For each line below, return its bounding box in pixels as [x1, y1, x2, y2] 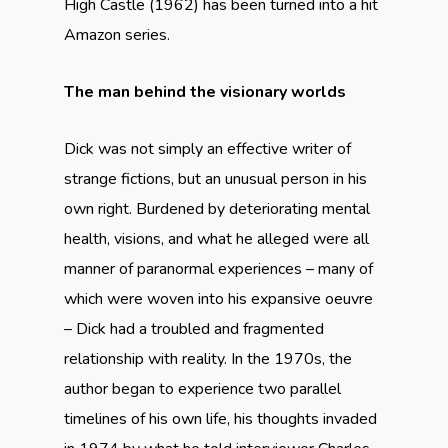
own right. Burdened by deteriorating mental [64, 198, 370, 220]
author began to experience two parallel [64, 378, 341, 400]
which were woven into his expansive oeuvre [64, 288, 373, 310]
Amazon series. [64, 24, 170, 46]
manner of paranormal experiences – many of [64, 258, 373, 280]
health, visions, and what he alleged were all [64, 228, 369, 250]
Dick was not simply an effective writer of [64, 138, 351, 160]
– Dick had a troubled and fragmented [64, 318, 324, 340]
